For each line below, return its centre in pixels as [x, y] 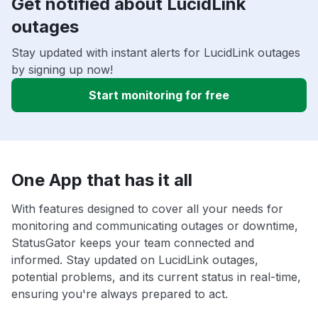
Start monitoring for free [159, 95]
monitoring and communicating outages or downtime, [155, 226]
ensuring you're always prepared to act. [120, 294]
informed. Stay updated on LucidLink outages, [135, 260]
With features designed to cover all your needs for [147, 209]
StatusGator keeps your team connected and [133, 243]
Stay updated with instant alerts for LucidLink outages [156, 53]
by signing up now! [62, 70]
